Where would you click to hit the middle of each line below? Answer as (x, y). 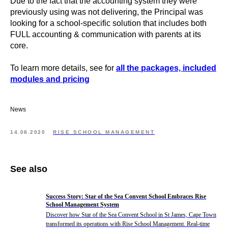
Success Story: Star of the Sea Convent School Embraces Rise (126, 196)
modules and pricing (50, 79)
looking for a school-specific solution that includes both (108, 23)
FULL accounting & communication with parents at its (106, 34)
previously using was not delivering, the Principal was (107, 12)
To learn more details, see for (63, 68)
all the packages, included (166, 68)
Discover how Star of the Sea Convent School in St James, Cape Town (131, 215)
